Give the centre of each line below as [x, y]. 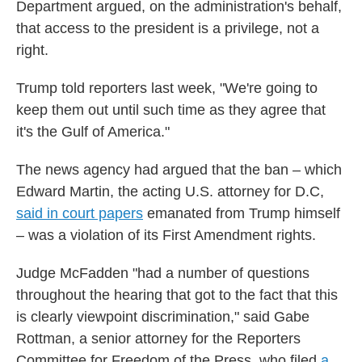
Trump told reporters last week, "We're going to [167, 88]
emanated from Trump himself [242, 213]
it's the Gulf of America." [93, 132]
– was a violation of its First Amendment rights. [166, 235]
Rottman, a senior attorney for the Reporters [158, 339]
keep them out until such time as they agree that [171, 110]
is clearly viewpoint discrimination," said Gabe [163, 317]
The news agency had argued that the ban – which [179, 170]
